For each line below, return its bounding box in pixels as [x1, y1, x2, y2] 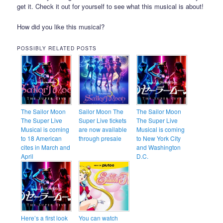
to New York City [136, 134, 181, 143]
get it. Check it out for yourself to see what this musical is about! [17, 1, 204, 11]
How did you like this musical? [17, 21, 105, 31]
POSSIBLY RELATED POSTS [17, 44, 97, 52]
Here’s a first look [21, 213, 68, 222]
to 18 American [21, 134, 62, 143]
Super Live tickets [79, 116, 127, 125]
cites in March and [21, 143, 71, 152]
